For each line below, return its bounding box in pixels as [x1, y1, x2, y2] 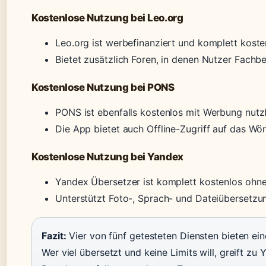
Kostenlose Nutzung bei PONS [31, 81, 175, 94]
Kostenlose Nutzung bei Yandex [31, 151, 183, 163]
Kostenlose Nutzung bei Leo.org [31, 12, 183, 24]
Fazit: [42, 230, 66, 242]
